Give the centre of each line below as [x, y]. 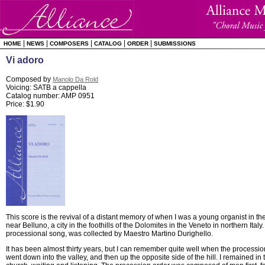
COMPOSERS [69, 43]
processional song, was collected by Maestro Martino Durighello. [109, 234]
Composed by [29, 79]
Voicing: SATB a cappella [46, 88]
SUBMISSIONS [175, 43]
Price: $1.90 [25, 104]
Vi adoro [25, 60]
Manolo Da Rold [75, 79]
